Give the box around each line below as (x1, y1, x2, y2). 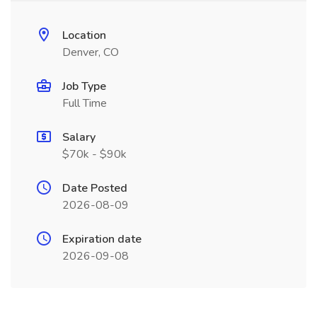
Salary (62, 129, 96, 145)
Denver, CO (62, 45, 119, 60)
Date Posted (62, 180, 127, 196)
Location (62, 28, 106, 43)
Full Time (62, 96, 107, 111)
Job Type (62, 79, 106, 94)
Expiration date (62, 231, 142, 247)
